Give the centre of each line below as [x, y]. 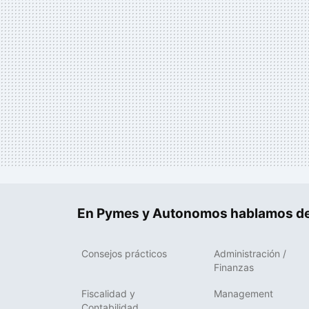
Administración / [250, 253]
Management [243, 293]
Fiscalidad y [108, 293]
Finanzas [234, 267]
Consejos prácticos [124, 253]
